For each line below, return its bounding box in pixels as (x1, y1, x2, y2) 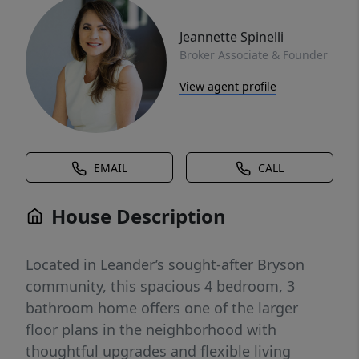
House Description (51, 203, 226, 229)
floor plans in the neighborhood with (26, 320, 276, 339)
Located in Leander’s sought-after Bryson (26, 255, 305, 274)
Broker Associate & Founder (179, 46, 328, 63)
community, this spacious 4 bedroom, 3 (26, 276, 295, 296)
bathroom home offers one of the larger (26, 298, 298, 317)
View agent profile (179, 78, 276, 94)
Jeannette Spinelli (179, 27, 284, 46)
